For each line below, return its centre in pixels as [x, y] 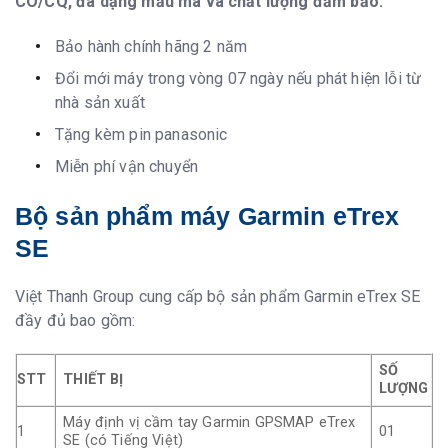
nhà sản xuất [100, 103]
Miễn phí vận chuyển [127, 167]
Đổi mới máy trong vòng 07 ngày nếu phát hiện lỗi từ [238, 79]
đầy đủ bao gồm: [75, 320]
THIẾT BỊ [93, 380]
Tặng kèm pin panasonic [141, 135]
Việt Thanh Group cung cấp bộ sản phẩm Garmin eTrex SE [218, 296]
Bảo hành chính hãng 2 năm [151, 47]
